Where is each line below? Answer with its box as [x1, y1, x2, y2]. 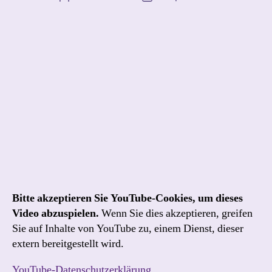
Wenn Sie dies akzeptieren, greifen [99, 206, 253, 220]
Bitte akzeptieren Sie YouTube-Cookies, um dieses [12, 191, 243, 205]
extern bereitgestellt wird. [12, 237, 124, 251]
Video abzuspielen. [12, 206, 99, 220]
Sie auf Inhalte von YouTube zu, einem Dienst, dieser [12, 222, 243, 236]
